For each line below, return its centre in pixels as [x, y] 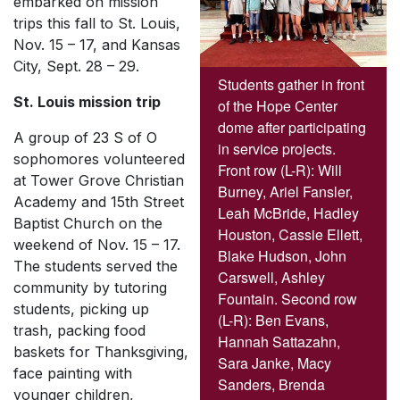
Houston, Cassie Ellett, [290, 235]
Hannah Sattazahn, [279, 342]
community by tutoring [90, 287]
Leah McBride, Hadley [288, 213]
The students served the [96, 266]
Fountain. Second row [287, 299]
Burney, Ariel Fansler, [285, 192]
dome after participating [292, 128]
